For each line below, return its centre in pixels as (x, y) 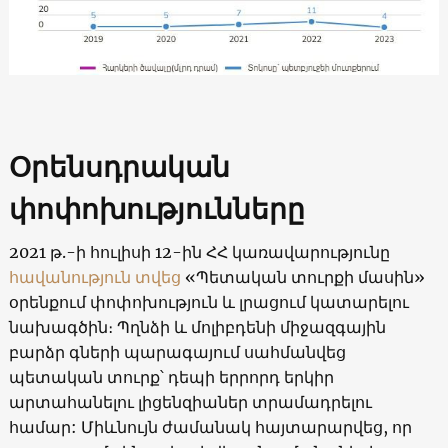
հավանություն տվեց (94, 276)
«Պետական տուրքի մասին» (302, 276)
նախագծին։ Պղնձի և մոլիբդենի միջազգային (197, 326)
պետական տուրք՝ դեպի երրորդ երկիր (171, 376)
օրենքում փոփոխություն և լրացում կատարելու (208, 301)
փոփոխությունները (156, 208)
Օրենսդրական (119, 166)
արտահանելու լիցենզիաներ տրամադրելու (190, 401)
